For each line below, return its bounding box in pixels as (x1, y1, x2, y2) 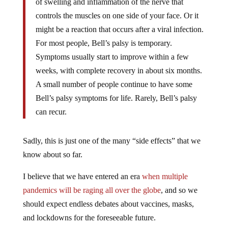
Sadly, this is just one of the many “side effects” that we (22, 136, 201, 146)
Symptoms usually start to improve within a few (35, 52, 189, 62)
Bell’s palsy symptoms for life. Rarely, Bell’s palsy (35, 94, 197, 103)
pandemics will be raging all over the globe (22, 186, 161, 195)
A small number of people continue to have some (35, 80, 192, 89)
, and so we (160, 186, 197, 195)
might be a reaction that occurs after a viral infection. (35, 25, 204, 34)
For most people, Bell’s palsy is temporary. (35, 39, 172, 48)
